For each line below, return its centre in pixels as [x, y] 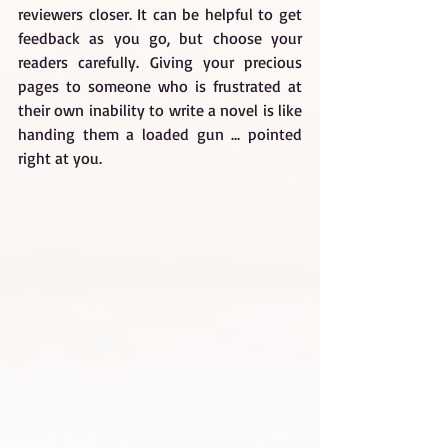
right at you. [60, 157]
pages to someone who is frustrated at [160, 85]
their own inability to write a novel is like [160, 109]
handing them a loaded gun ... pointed [160, 133]
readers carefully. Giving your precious [160, 61]
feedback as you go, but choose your [160, 37]
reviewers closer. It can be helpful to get [160, 13]
